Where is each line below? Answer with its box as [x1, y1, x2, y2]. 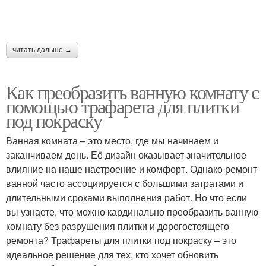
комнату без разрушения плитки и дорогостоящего [6, 219, 229, 233]
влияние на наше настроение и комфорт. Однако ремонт [6, 162, 257, 176]
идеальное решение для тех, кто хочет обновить [6, 248, 218, 261]
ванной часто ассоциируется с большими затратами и [6, 176, 243, 190]
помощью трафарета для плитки [6, 93, 239, 119]
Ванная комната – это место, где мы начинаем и [6, 134, 218, 147]
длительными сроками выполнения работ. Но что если [6, 191, 247, 204]
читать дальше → [12, 46, 72, 54]
